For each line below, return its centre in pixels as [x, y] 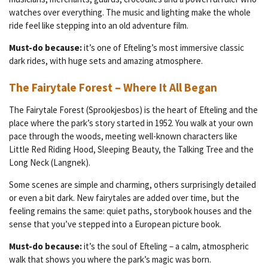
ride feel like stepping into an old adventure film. [99, 25]
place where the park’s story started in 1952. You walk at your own [131, 123]
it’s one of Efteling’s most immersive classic [163, 47]
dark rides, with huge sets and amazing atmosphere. [106, 60]
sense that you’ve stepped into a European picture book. [115, 224]
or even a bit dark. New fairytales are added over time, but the [124, 198]
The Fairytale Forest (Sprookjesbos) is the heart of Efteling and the [133, 110]
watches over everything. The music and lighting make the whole [130, 12]
